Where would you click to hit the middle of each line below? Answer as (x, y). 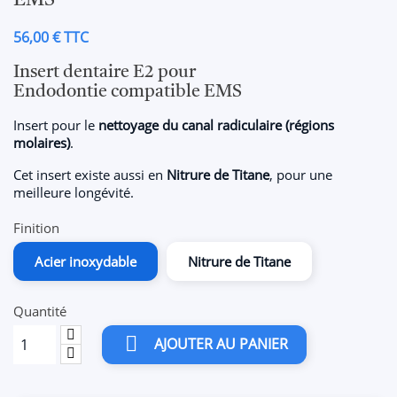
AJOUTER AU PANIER (221, 344)
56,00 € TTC (51, 37)
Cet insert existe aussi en (90, 175)
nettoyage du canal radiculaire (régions (216, 125)
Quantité (40, 311)
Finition (36, 228)
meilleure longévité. (74, 192)
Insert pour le (56, 125)
